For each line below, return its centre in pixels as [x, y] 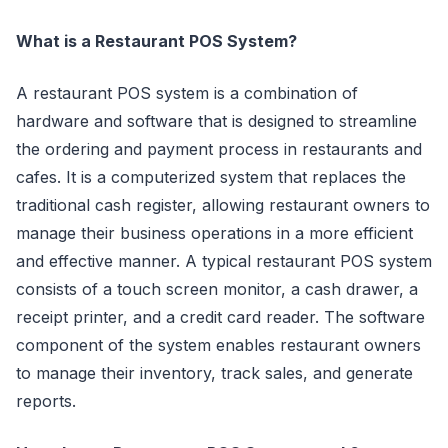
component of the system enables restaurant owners [218, 344]
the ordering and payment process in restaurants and [219, 148]
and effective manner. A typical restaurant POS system [224, 260]
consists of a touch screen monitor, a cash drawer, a [217, 288]
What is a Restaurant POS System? [156, 40]
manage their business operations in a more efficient [214, 232]
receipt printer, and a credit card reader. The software [220, 316]
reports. [46, 400]
